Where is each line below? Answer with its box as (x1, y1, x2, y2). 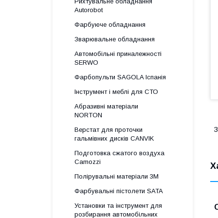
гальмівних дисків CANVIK (74, 135, 154, 142)
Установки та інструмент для (74, 202, 162, 209)
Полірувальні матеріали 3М (74, 173, 159, 180)
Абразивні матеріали (74, 103, 138, 110)
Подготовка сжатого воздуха (74, 149, 164, 157)
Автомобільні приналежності (74, 50, 162, 57)
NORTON (74, 111, 102, 119)
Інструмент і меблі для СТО (74, 88, 158, 95)
